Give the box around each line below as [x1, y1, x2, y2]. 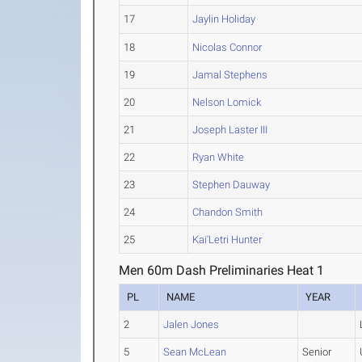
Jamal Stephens [192, 69, 268, 81]
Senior [302, 346, 332, 358]
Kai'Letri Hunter [192, 234, 263, 246]
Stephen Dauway [192, 179, 271, 191]
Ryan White [192, 151, 245, 163]
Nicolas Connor [192, 41, 263, 53]
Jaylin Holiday [192, 13, 256, 25]
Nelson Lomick [192, 96, 262, 108]
